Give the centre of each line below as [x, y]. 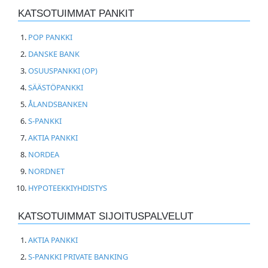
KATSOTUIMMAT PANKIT [76, 13]
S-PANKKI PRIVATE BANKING [78, 256]
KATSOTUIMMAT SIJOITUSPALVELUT [106, 216]
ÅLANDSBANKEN [58, 104]
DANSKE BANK [54, 54]
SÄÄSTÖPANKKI [55, 87]
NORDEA [43, 154]
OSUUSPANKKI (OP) [63, 70]
